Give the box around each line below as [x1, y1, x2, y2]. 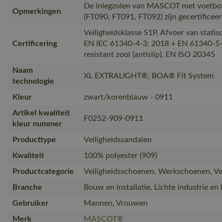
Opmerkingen [12, 7, 61, 15]
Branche [12, 183, 42, 191]
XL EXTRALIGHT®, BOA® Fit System [84, 71, 214, 80]
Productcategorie [12, 167, 74, 175]
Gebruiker [12, 199, 49, 207]
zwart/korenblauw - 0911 [84, 93, 173, 101]
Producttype [12, 135, 56, 144]
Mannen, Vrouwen [84, 199, 148, 207]
